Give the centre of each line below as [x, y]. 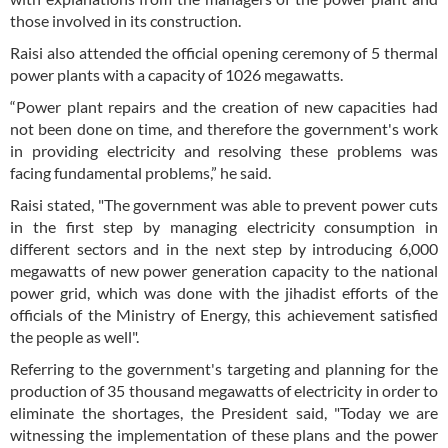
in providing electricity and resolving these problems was [224, 151]
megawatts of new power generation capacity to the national [224, 271]
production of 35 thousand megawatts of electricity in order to [224, 391]
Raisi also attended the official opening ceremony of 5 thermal [224, 53]
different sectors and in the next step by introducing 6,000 [224, 249]
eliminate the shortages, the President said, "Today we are [224, 413]
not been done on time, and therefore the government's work [224, 129]
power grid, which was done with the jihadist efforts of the [224, 293]
